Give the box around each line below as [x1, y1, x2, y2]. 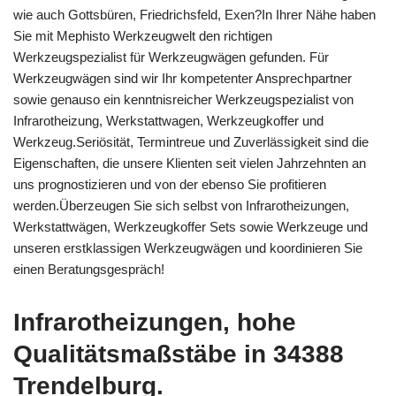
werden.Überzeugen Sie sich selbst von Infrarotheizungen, [13, 197, 349, 213]
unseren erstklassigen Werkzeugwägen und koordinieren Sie [13, 240, 362, 255]
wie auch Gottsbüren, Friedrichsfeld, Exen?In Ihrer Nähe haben [13, 6, 376, 22]
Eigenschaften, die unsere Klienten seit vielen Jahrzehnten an [13, 155, 366, 171]
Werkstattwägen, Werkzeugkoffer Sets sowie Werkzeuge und [13, 218, 368, 234]
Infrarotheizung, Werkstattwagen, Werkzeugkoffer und [13, 112, 324, 128]
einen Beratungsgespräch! [13, 261, 164, 277]
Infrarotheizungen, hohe [13, 308, 296, 336]
